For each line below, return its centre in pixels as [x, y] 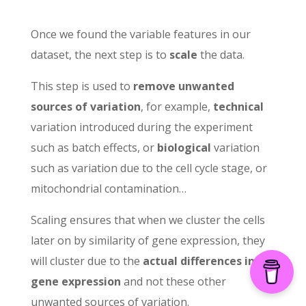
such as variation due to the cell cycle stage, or [149, 168]
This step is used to [82, 86]
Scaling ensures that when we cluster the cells [148, 220]
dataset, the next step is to [100, 54]
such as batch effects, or [94, 147]
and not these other [173, 281]
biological [184, 147]
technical [238, 106]
